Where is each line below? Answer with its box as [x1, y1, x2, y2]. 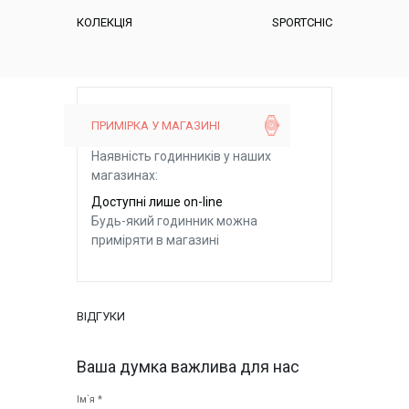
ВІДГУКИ [77, 309, 125, 324]
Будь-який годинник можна [91, 214, 257, 229]
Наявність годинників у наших [91, 149, 271, 164]
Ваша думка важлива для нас [77, 357, 299, 377]
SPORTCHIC [272, 15, 332, 29]
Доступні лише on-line [91, 194, 223, 210]
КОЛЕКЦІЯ [77, 15, 132, 29]
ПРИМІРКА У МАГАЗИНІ [91, 119, 220, 133]
